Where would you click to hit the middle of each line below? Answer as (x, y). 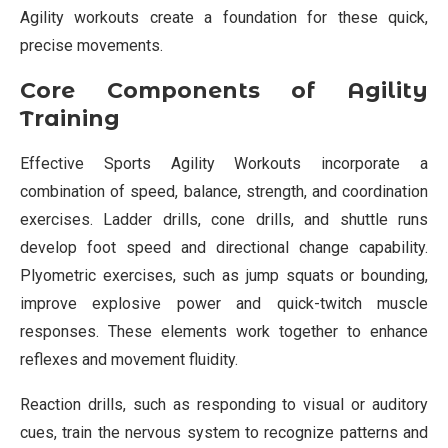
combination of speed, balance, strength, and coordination (224, 191)
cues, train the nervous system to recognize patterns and (224, 432)
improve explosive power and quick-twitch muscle (224, 303)
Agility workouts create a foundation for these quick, (224, 17)
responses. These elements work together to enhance (224, 331)
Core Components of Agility (224, 90)
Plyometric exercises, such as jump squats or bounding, (224, 275)
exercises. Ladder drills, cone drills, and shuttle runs (224, 219)
